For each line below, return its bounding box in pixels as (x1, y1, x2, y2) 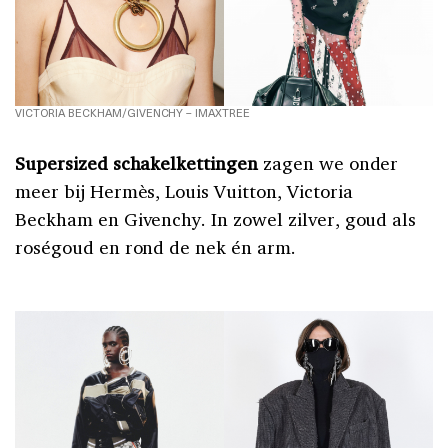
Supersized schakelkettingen (15, 150, 258, 175)
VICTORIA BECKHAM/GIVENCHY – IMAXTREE (15, 103, 251, 121)
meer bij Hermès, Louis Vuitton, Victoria (15, 178, 353, 203)
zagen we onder (257, 150, 399, 175)
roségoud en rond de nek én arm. (15, 234, 296, 259)
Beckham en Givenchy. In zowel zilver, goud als (15, 206, 417, 231)
